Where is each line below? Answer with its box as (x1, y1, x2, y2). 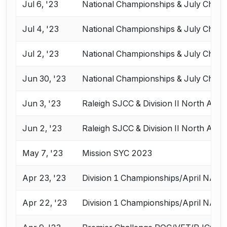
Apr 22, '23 (22, 198, 67, 208)
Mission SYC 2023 (82, 148, 153, 159)
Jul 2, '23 (22, 49, 59, 59)
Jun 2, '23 (22, 123, 62, 134)
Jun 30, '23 (22, 73, 66, 84)
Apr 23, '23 (22, 173, 66, 183)
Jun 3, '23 (22, 98, 61, 109)
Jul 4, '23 (22, 24, 59, 34)
